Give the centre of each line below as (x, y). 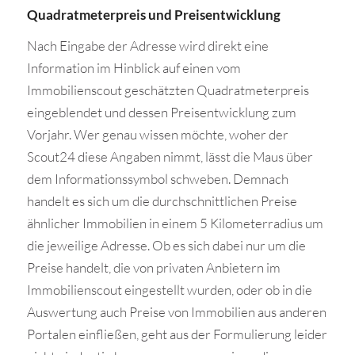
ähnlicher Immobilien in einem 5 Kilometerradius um (175, 223)
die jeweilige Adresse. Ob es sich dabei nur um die (166, 245)
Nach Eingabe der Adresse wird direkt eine (147, 45)
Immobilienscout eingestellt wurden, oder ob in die (169, 289)
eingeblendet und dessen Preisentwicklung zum (161, 112)
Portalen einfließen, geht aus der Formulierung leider (177, 334)
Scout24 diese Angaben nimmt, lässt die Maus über (170, 156)
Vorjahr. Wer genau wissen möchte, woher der (157, 134)
